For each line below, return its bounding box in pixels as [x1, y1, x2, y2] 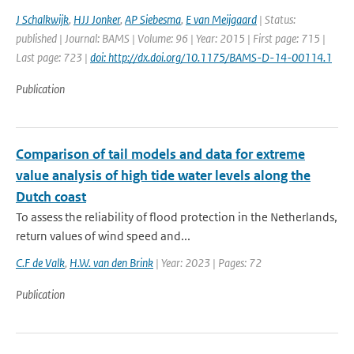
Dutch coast [16, 188, 86, 205]
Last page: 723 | [16, 50, 90, 65]
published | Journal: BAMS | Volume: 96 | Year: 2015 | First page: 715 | [16, 31, 326, 46]
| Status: [257, 12, 296, 27]
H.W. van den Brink [70, 255, 153, 270]
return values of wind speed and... [16, 228, 190, 243]
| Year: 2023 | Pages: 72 [153, 255, 262, 270]
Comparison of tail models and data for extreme [16, 145, 305, 163]
